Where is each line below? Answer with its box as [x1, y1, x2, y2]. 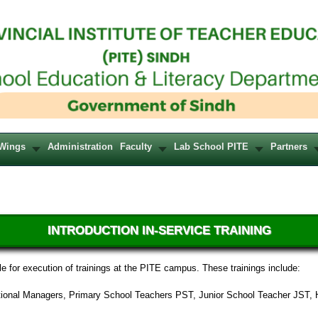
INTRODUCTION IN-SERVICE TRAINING [47, 224, 271, 238]
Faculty [120, 141, 152, 153]
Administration [48, 141, 113, 153]
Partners [270, 141, 307, 153]
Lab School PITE [174, 141, 248, 153]
